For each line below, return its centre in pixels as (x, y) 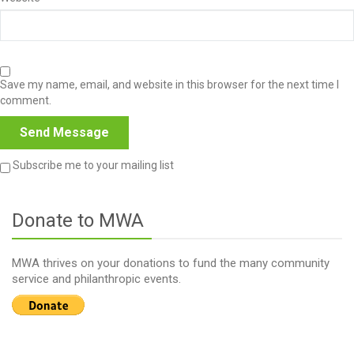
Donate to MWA (78, 220)
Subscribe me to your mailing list (92, 165)
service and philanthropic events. (96, 279)
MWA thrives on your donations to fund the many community (171, 263)
